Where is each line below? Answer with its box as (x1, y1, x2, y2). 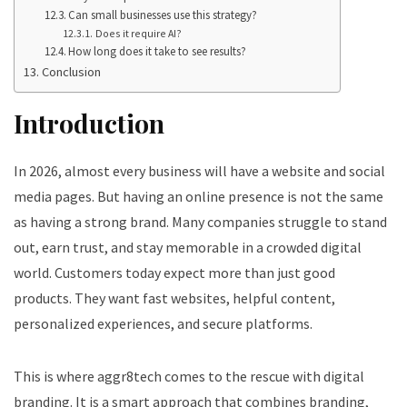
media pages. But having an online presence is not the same (14, 186, 383, 205)
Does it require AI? (94, 25, 182, 40)
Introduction (14, 105, 164, 140)
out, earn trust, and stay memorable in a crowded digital (14, 237, 362, 256)
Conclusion (41, 63, 101, 80)
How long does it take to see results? (68, 43, 247, 59)
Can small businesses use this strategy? (68, 6, 258, 23)
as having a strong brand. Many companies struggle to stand (14, 212, 387, 231)
